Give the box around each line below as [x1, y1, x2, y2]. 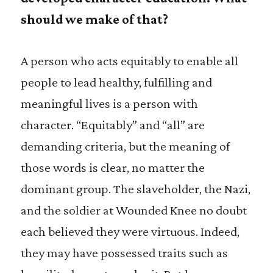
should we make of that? [20, 12, 171, 27]
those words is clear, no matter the [20, 160, 205, 175]
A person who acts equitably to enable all [20, 53, 238, 68]
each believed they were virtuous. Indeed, [20, 224, 239, 239]
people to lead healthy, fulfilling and [20, 74, 212, 90]
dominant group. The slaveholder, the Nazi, [20, 181, 250, 196]
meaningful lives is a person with [20, 96, 198, 111]
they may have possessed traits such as [20, 245, 228, 260]
